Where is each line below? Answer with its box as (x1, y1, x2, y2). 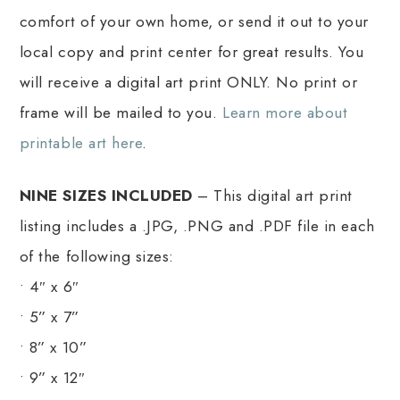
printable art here (19, 131, 143, 155)
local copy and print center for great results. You (19, 40, 364, 64)
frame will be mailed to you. (19, 101, 223, 125)
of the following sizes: (19, 245, 174, 269)
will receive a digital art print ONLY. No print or (19, 71, 358, 95)
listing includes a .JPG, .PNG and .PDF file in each (19, 214, 375, 238)
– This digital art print (192, 184, 353, 208)
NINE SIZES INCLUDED (19, 184, 193, 208)
